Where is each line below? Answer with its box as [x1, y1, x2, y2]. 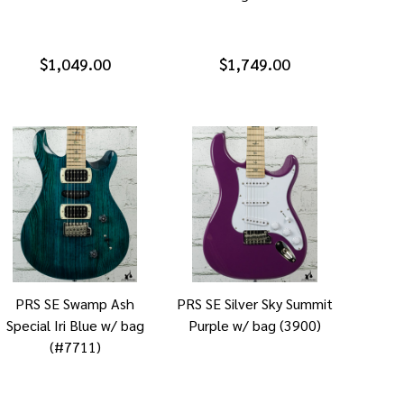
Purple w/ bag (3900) [188, 316, 321, 335]
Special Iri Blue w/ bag [5, 316, 144, 335]
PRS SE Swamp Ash [15, 294, 135, 314]
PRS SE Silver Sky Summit [176, 294, 333, 314]
